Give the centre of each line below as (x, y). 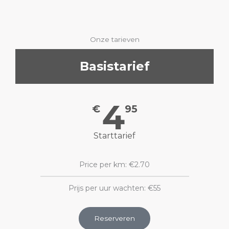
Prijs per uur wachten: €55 (114, 188)
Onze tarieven (114, 39)
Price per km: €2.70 (114, 165)
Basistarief (114, 66)
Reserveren (114, 218)
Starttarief (114, 136)
